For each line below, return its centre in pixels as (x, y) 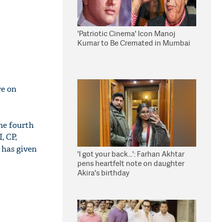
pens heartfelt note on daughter (131, 163)
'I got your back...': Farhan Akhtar (131, 154)
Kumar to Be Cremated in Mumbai (134, 43)
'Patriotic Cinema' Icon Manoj (126, 33)
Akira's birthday (103, 173)
